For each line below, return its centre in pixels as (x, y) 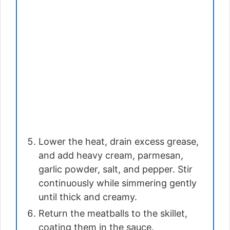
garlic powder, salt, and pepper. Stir (116, 169)
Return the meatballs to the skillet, (113, 214)
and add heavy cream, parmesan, (111, 156)
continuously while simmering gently (118, 183)
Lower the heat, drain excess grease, (119, 142)
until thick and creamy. (88, 197)
